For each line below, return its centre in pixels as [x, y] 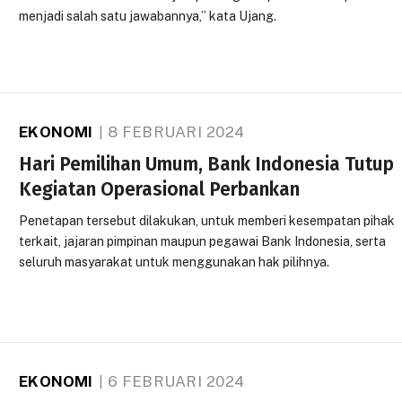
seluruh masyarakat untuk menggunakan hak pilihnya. [175, 262]
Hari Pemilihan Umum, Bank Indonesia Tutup [207, 164]
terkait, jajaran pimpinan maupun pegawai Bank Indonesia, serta [203, 241]
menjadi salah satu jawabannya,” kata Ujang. [148, 16]
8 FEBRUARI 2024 [176, 131]
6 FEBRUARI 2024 [176, 382]
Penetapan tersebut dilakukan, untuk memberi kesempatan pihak [207, 220]
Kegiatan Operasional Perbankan [160, 189]
